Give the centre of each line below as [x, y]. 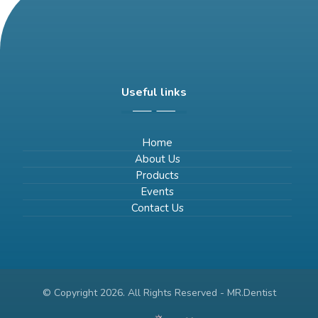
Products [157, 175]
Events [157, 192]
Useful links [154, 92]
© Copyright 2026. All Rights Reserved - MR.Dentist [159, 292]
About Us [157, 159]
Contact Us [157, 208]
